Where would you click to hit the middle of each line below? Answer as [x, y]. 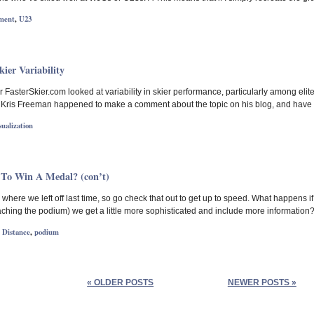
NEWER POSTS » [262, 282]
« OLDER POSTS [121, 282]
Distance [16, 232]
